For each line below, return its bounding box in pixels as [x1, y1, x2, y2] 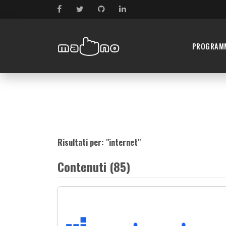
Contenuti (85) [58, 157, 130, 176]
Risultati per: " [58, 136, 109, 149]
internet [109, 136, 138, 149]
